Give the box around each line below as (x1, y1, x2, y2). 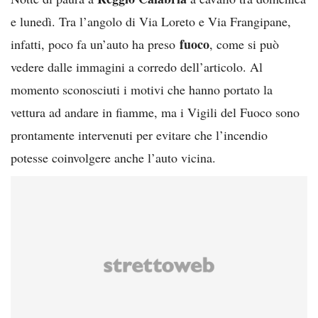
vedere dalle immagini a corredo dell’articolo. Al (11, 57, 263, 75)
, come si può (209, 35, 279, 53)
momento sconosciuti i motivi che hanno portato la (11, 80, 273, 98)
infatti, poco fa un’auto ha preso (11, 35, 180, 53)
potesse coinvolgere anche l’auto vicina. (11, 148, 216, 166)
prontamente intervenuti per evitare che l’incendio (11, 126, 268, 143)
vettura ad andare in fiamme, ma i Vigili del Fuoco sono (11, 103, 300, 121)
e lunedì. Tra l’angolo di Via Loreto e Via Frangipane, (11, 12, 291, 30)
